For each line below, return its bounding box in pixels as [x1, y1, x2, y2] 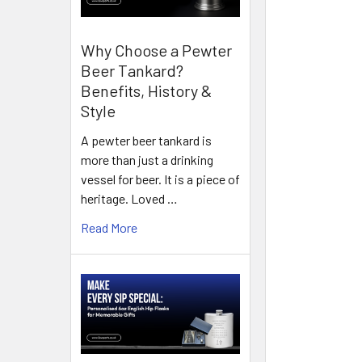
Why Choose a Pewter [81, 40, 232, 60]
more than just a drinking [81, 151, 213, 167]
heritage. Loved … [81, 190, 178, 206]
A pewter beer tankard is [81, 132, 212, 148]
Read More [81, 219, 137, 235]
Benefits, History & [81, 80, 212, 100]
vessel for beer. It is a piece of [81, 170, 240, 187]
